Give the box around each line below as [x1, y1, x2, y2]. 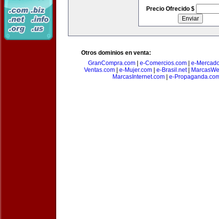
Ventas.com [84, 66, 115, 73]
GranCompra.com [88, 60, 135, 66]
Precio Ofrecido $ [146, 5, 196, 12]
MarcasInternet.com [112, 73, 165, 80]
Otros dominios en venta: [81, 49, 151, 56]
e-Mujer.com [119, 66, 152, 73]
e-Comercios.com [140, 60, 187, 66]
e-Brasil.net [156, 66, 187, 73]
